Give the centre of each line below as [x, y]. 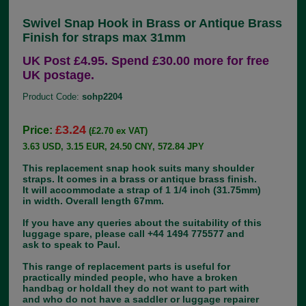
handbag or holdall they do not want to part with [136, 289]
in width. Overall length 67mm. [94, 201]
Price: [39, 130]
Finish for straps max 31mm [105, 38]
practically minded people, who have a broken [130, 278]
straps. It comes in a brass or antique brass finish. [140, 179]
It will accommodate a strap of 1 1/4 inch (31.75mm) [142, 190]
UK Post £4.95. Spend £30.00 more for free [146, 61]
